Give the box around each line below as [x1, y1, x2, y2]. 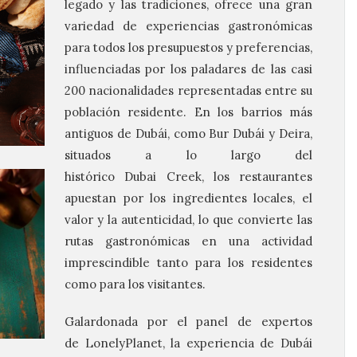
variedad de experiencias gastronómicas [65, 18, 312, 33]
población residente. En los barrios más [65, 104, 312, 120]
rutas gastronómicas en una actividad [65, 233, 312, 249]
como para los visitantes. [65, 277, 206, 292]
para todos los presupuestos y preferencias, [65, 40, 312, 55]
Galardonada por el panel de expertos [65, 314, 312, 329]
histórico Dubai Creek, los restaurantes [65, 169, 312, 184]
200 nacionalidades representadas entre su [65, 83, 312, 98]
